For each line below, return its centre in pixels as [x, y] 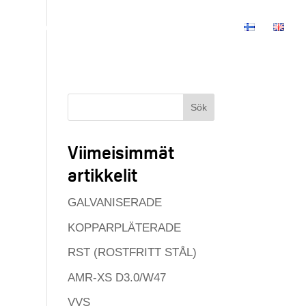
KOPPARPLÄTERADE [124, 227]
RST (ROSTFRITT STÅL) [132, 252]
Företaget [96, 27]
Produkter [33, 27]
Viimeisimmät [121, 153]
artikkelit [102, 175]
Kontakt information [181, 27]
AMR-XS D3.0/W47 [116, 277]
